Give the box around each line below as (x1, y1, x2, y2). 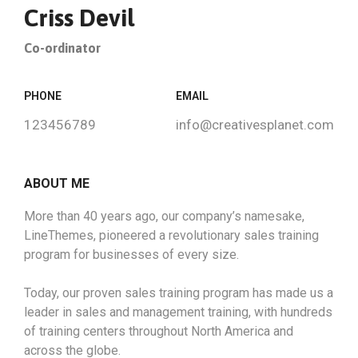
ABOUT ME (24, 176, 89, 191)
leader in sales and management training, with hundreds (24, 304, 332, 320)
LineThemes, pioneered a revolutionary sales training (24, 228, 319, 243)
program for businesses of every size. (24, 247, 239, 262)
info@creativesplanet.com (176, 117, 334, 133)
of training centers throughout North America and (24, 324, 293, 339)
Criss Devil (24, 4, 134, 31)
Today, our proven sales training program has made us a (24, 285, 333, 300)
